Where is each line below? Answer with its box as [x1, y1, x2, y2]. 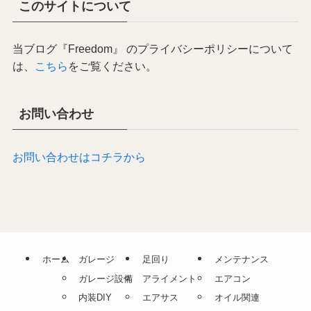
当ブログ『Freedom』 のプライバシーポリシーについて [12, 42, 293, 56]
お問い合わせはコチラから [12, 150, 146, 163]
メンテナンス [215, 253, 269, 264]
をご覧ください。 [67, 60, 157, 73]
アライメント [142, 273, 196, 284]
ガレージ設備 [78, 273, 133, 284]
